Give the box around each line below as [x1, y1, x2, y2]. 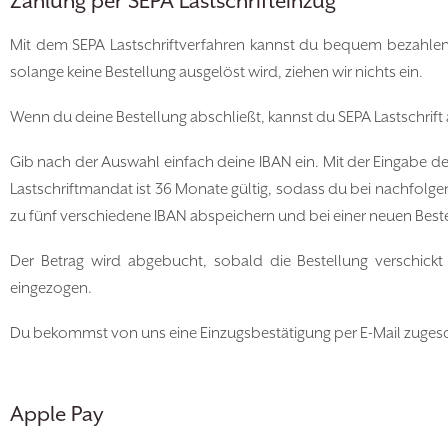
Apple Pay [10, 403, 103, 427]
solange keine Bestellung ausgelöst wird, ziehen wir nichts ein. [10, 63, 423, 82]
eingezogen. [10, 279, 92, 298]
